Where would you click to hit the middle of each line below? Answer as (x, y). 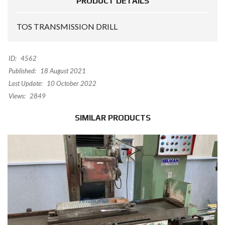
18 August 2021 (62, 71)
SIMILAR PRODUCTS (113, 118)
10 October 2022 (71, 84)
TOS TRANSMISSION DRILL (67, 27)
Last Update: (26, 84)
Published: (22, 71)
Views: (17, 96)
